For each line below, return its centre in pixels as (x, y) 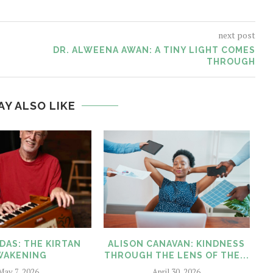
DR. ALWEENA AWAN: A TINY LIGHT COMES (154, 50)
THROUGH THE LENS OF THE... (176, 255)
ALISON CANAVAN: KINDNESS (177, 243)
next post (236, 35)
